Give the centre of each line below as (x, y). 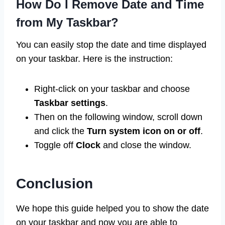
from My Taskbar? (67, 23)
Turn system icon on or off (144, 131)
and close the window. (146, 145)
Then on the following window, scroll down (118, 117)
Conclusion (54, 184)
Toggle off (55, 145)
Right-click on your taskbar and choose (112, 89)
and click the (61, 131)
